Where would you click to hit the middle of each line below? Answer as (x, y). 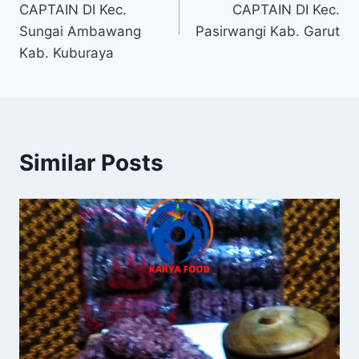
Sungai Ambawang (80, 31)
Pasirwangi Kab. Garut (268, 31)
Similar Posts (91, 162)
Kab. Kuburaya (67, 52)
